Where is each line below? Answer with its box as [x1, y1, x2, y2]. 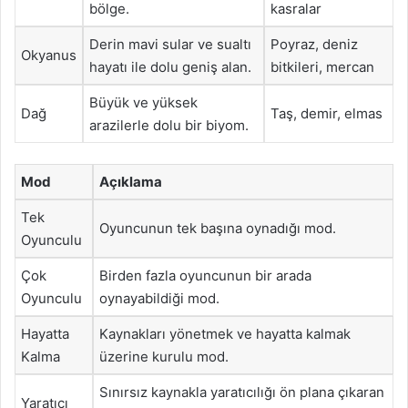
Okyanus [21, 46, 76, 64]
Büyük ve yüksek [89, 94, 198, 111]
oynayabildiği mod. [99, 289, 219, 307]
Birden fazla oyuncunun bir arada [99, 266, 311, 284]
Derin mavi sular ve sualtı [89, 36, 251, 53]
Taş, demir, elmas [270, 105, 382, 122]
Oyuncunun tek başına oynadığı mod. [99, 219, 336, 237]
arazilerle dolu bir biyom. [89, 117, 249, 134]
